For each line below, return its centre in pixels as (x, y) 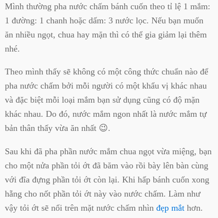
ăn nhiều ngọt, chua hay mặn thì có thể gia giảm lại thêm (106, 35)
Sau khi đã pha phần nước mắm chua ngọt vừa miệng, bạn (108, 151)
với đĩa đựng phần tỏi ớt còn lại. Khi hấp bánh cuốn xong (107, 179)
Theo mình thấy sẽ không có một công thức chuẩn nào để (107, 72)
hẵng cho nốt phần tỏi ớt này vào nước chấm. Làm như (103, 193)
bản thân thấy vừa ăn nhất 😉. (58, 128)
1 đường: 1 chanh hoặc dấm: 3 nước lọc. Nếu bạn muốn (104, 20)
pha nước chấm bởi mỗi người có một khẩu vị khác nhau (106, 86)
